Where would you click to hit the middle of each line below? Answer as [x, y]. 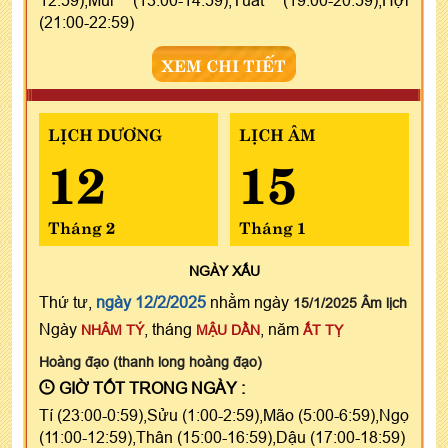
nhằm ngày [249, 301]
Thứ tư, [67, 301]
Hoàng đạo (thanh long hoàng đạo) [150, 361]
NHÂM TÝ [112, 329]
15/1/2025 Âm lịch [350, 302]
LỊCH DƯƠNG [105, 132]
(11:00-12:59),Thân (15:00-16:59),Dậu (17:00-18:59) [222, 436]
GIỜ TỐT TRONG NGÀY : [150, 387]
